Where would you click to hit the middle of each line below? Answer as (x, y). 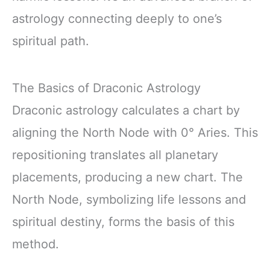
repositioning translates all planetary (115, 155)
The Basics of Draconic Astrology (106, 88)
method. (36, 244)
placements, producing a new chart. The (127, 177)
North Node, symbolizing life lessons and (129, 199)
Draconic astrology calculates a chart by (126, 110)
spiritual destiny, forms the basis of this (123, 221)
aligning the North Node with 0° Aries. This (135, 132)
